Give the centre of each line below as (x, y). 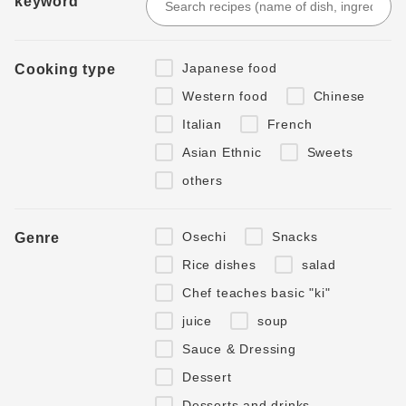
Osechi (204, 236)
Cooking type (65, 69)
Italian (202, 124)
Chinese (339, 96)
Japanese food (230, 68)
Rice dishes (219, 264)
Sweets (330, 152)
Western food (225, 96)
